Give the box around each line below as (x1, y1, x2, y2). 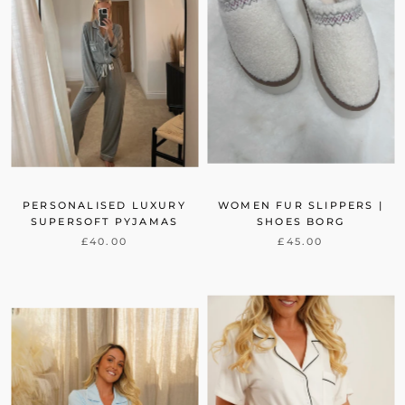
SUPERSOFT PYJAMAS (30, 215, 179, 229)
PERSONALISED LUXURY (23, 199, 186, 212)
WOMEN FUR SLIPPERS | (218, 199, 383, 212)
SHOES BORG (257, 215, 344, 229)
